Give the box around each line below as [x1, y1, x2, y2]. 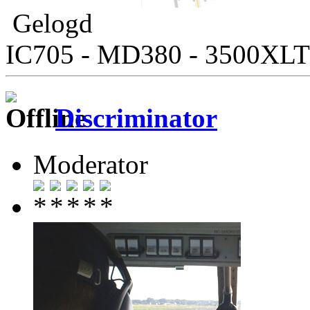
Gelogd [6, 8, 93, 39]
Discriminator [55, 103, 217, 134]
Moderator [33, 149, 148, 179]
